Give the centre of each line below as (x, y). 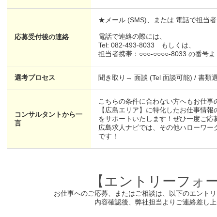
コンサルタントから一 (49, 114)
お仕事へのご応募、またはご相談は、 (111, 193)
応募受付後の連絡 (42, 37)
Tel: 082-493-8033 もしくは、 (147, 45)
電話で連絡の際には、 (132, 36)
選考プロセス (35, 77)
